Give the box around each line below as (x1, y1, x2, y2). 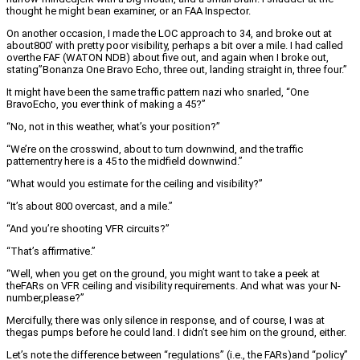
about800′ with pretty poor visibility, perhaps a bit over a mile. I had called (6, 39, 343, 52)
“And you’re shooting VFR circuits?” (6, 223, 170, 235)
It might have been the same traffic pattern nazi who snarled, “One (6, 86, 309, 99)
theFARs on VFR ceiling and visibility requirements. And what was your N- (6, 280, 341, 292)
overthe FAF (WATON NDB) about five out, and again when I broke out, (6, 51, 329, 64)
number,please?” (6, 292, 84, 305)
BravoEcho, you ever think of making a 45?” (6, 98, 206, 111)
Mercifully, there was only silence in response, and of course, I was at (6, 314, 325, 327)
